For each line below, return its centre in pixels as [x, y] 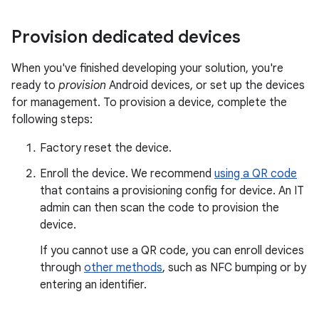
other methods [123, 268]
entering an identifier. [93, 285]
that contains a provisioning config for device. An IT [172, 191]
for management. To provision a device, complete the [149, 103]
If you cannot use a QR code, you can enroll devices [172, 251]
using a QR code [256, 174]
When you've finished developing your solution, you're [147, 68]
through [62, 268]
